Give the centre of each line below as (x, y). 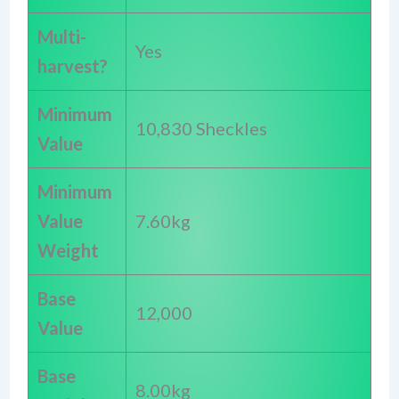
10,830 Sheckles (201, 128)
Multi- (61, 36)
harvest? (72, 65)
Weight (68, 250)
